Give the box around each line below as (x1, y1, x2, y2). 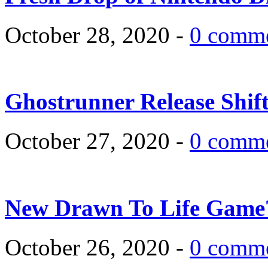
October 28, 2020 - (5, 22, 190, 48)
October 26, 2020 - (5, 234, 190, 260)
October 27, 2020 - (5, 128, 190, 154)
